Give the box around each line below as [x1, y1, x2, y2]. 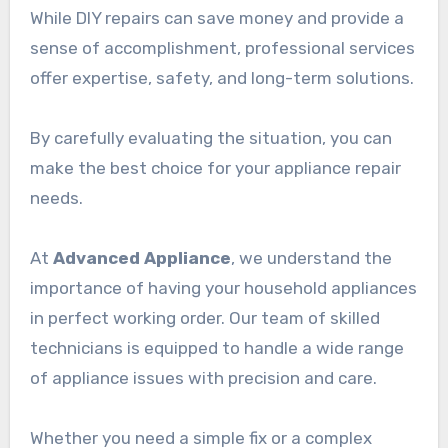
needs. [29, 187, 83, 208]
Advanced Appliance [52, 247, 231, 268]
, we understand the [230, 247, 392, 268]
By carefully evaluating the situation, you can [29, 127, 392, 148]
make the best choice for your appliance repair [29, 157, 401, 178]
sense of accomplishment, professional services [29, 37, 415, 58]
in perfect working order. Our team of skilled [29, 307, 380, 328]
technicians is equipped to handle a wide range [29, 337, 404, 358]
